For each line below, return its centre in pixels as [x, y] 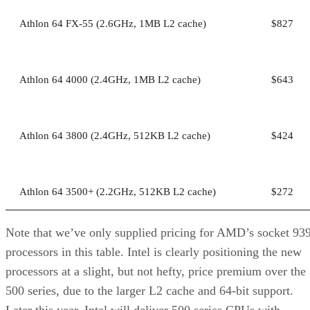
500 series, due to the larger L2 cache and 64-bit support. [149, 290]
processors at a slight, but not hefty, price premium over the [156, 271]
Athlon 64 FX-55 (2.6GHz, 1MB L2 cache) [113, 23]
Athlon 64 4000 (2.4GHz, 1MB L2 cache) [110, 79]
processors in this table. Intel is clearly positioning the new [154, 252]
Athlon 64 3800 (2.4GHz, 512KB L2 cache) [115, 135]
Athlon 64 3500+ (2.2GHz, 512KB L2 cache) [118, 191]
